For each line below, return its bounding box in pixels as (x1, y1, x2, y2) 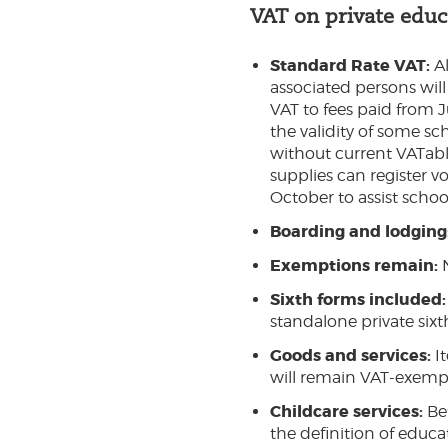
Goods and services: (270, 345, 435, 366)
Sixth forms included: (270, 289, 446, 310)
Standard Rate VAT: (270, 55, 430, 76)
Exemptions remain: (270, 255, 442, 276)
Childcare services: (270, 401, 427, 422)
